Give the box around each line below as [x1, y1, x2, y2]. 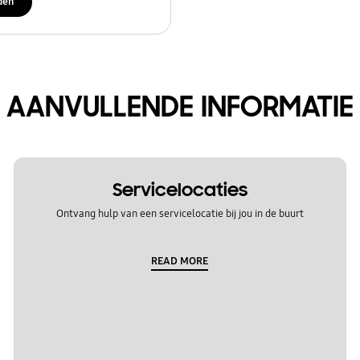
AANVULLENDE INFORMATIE [6, 88, 354, 125]
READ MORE [151, 254, 209, 268]
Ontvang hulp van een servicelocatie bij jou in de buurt [55, 207, 304, 221]
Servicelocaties [112, 178, 247, 202]
